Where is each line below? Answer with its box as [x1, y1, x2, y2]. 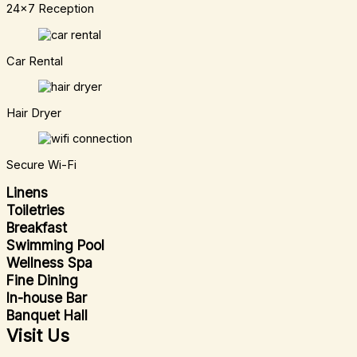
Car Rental [6, 53, 63, 69]
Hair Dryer [6, 105, 61, 120]
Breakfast [6, 218, 67, 236]
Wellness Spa [6, 253, 92, 271]
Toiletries [6, 201, 65, 218]
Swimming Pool [6, 236, 104, 253]
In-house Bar [6, 288, 87, 306]
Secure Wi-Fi [6, 157, 76, 172]
